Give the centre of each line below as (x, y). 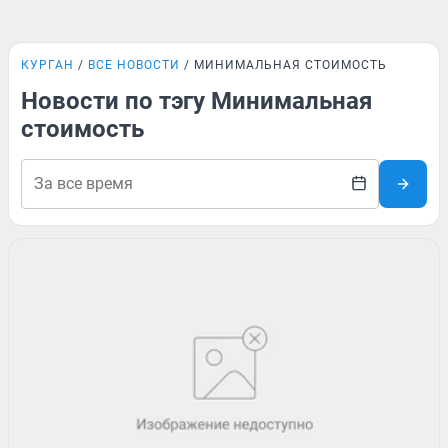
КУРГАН (47, 65)
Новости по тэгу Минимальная (196, 101)
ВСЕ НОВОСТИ (134, 65)
